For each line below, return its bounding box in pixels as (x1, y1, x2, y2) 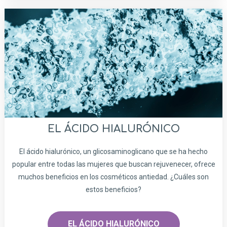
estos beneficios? (86, 185, 141, 194)
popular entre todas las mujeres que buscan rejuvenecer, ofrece (12, 160, 215, 169)
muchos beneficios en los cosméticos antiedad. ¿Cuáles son (18, 173, 209, 181)
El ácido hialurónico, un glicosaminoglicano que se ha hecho (19, 147, 208, 156)
